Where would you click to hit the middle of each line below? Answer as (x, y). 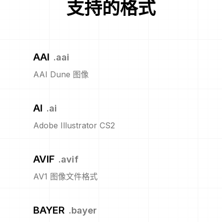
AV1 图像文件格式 (65, 177)
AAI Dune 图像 (61, 75)
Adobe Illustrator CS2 (74, 126)
